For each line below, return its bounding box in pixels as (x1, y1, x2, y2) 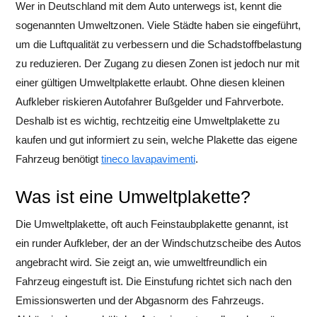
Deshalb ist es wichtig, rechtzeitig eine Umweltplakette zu (16, 115, 279, 127)
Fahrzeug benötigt (16, 153, 101, 165)
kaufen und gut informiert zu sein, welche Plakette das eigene (16, 134, 297, 146)
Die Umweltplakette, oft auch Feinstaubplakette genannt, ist (16, 218, 288, 230)
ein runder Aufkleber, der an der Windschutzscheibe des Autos (16, 237, 301, 249)
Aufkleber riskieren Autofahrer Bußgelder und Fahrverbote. (16, 96, 284, 108)
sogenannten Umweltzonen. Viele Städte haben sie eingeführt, (16, 19, 301, 31)
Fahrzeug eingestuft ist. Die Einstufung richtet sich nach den (16, 275, 292, 287)
